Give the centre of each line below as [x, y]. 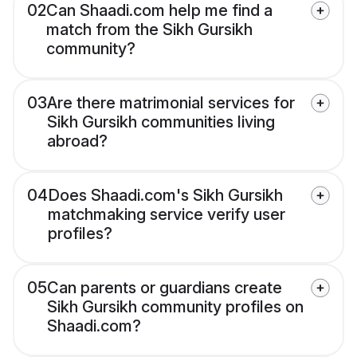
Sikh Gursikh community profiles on [175, 306]
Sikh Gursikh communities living [161, 122]
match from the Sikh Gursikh [149, 29]
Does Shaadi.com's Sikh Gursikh [165, 195]
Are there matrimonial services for [171, 102]
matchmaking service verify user [167, 214]
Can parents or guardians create [165, 287]
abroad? [77, 141]
